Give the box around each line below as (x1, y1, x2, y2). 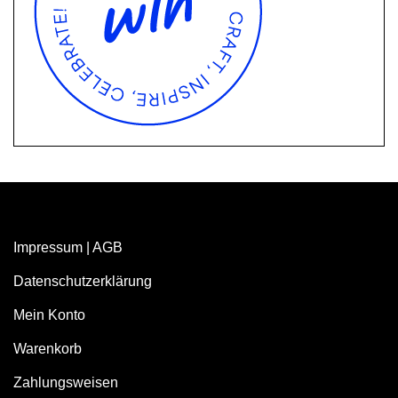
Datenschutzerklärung (13, 274, 152, 290)
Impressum (13, 240, 83, 256)
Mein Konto (13, 307, 85, 323)
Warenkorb (13, 341, 82, 357)
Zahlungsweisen (13, 375, 118, 391)
